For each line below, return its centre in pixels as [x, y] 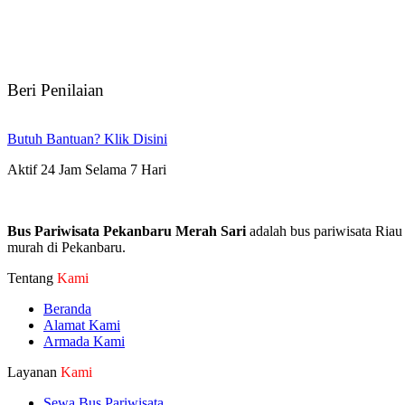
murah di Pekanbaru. [66, 248]
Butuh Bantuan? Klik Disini [87, 139]
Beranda [67, 309]
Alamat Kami [82, 325]
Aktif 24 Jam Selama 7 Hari [87, 170]
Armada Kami [84, 342]
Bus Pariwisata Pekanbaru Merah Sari [127, 231]
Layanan [34, 372]
